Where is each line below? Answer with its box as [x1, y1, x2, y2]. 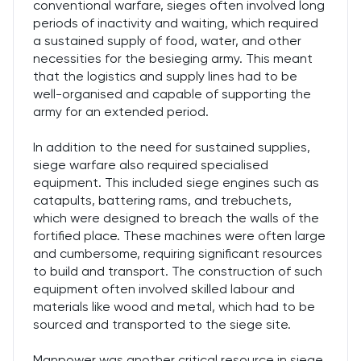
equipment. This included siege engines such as [33, 175, 319, 190]
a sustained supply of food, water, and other [33, 33, 301, 48]
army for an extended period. [33, 104, 209, 119]
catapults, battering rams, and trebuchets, [33, 193, 292, 208]
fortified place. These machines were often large [33, 228, 326, 243]
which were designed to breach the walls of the [33, 210, 319, 226]
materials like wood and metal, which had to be [33, 299, 315, 314]
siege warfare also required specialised [33, 157, 268, 172]
